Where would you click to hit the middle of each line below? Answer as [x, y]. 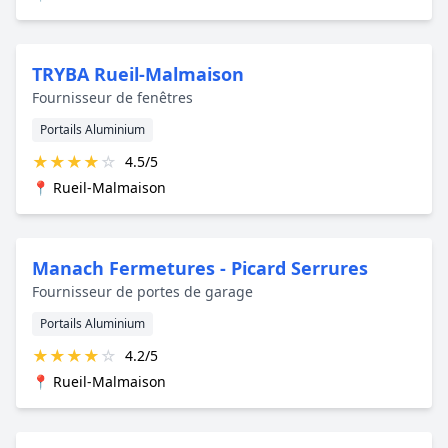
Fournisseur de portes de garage [142, 291]
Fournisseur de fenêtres [112, 97]
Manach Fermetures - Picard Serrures [200, 267]
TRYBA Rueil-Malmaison [138, 73]
